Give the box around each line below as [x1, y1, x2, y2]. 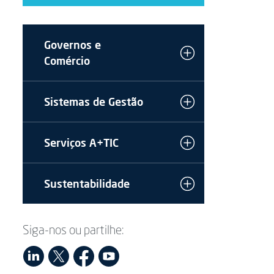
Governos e [44, 38, 102, 51]
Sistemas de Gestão [44, 95, 144, 108]
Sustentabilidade [44, 177, 130, 190]
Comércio [44, 54, 91, 67]
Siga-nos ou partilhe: [23, 225, 125, 237]
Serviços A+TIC [44, 136, 119, 149]
